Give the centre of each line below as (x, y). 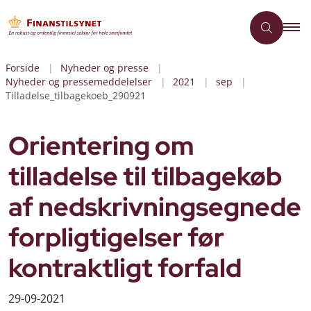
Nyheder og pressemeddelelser (79, 82)
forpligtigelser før (116, 237)
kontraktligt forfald (125, 268)
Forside (23, 68)
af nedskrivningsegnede (155, 207)
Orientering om (101, 146)
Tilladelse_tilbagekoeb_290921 (76, 95)
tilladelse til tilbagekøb (145, 176)
